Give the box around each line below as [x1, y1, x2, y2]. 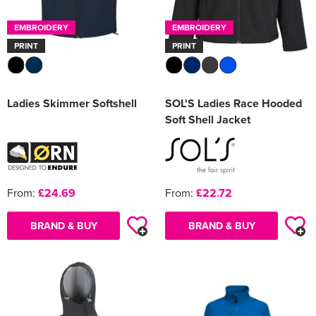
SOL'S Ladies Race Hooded [165, 95, 302, 112]
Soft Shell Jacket [165, 111, 250, 128]
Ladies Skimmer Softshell [7, 95, 137, 112]
